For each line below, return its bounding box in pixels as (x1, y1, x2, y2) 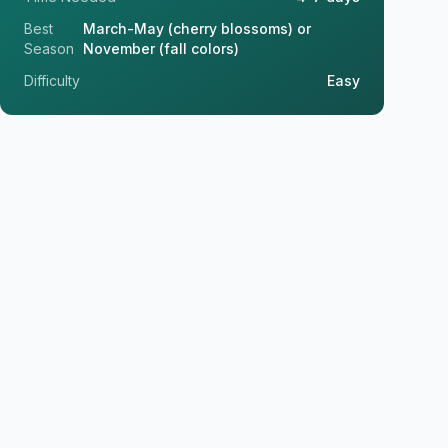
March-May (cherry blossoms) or (83, 20, 312, 37)
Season (24, 40, 74, 57)
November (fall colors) (83, 40, 240, 57)
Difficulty (24, 72, 80, 89)
